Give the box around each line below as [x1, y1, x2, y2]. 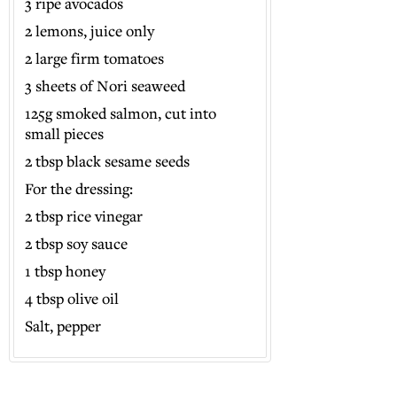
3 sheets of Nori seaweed [25, 75, 186, 96]
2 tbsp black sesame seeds [25, 151, 191, 171]
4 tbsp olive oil [25, 288, 120, 308]
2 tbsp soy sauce [25, 233, 128, 253]
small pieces [25, 123, 105, 144]
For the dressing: [25, 178, 137, 198]
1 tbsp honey [25, 261, 106, 281]
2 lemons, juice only [25, 20, 155, 41]
